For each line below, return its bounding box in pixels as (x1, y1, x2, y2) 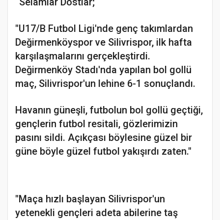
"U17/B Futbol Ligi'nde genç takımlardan (15, 23, 193, 35)
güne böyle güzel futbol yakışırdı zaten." (15, 145, 192, 158)
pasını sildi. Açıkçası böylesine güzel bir (15, 132, 192, 144)
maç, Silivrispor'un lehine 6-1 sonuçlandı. (15, 78, 195, 90)
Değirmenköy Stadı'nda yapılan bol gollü (15, 64, 192, 76)
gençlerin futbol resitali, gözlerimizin (15, 118, 178, 130)
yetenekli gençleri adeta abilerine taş (15, 207, 178, 219)
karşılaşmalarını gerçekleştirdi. (15, 50, 150, 62)
